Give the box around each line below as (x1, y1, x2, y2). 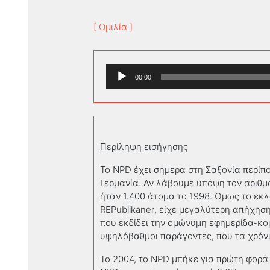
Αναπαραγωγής (105, 78, 171, 89)
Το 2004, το (100, 253, 151, 265)
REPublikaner (100, 204, 154, 215)
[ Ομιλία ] (93, 21, 133, 33)
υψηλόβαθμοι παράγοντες (100, 230, 212, 242)
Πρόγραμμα (105, 64, 155, 76)
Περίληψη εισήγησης (100, 141, 188, 152)
